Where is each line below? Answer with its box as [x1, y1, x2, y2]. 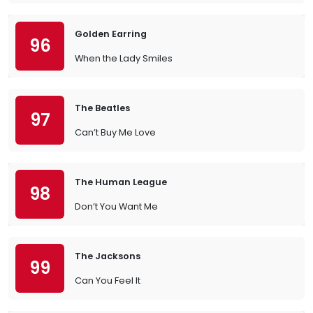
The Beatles [75, 102, 130, 114]
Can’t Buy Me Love [75, 126, 156, 138]
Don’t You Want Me [75, 201, 158, 212]
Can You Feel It [75, 275, 140, 286]
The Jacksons [75, 250, 140, 262]
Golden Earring [75, 28, 147, 40]
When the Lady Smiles [75, 52, 173, 64]
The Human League [75, 176, 167, 188]
